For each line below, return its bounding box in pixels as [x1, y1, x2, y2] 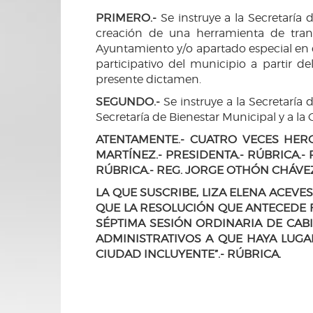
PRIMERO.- [96, 10, 156, 24]
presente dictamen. [96, 72, 201, 86]
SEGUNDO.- [96, 94, 160, 108]
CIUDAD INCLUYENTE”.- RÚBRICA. [96, 247, 281, 261]
